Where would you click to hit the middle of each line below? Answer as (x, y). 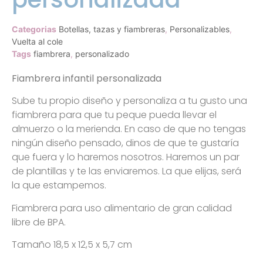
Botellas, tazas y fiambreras (112, 29)
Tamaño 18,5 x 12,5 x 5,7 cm (72, 245)
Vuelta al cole (37, 42)
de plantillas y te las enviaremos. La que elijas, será (127, 171)
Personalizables (200, 29)
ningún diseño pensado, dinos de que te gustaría (125, 143)
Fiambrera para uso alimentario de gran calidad (122, 208)
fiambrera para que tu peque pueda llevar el (114, 115)
